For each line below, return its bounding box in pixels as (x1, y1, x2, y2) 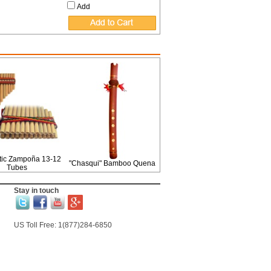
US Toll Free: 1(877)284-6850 (13, 221, 112, 229)
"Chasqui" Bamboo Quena (68, 159, 155, 168)
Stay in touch (13, 186, 59, 195)
